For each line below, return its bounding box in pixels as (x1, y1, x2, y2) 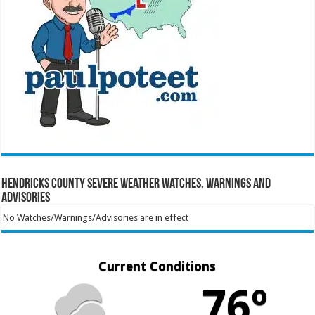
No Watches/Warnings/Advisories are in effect (2, 212, 188, 223)
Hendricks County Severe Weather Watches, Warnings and (1, 176, 271, 191)
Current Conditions (98, 258, 217, 274)
